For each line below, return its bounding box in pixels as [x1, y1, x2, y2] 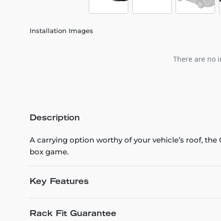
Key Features [30, 178, 89, 186]
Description [30, 114, 80, 122]
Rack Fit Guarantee [30, 210, 116, 218]
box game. [30, 147, 69, 156]
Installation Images [30, 26, 93, 35]
